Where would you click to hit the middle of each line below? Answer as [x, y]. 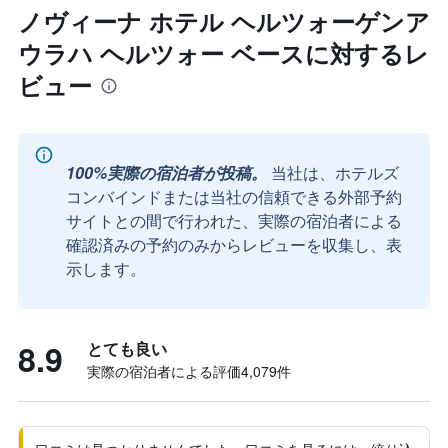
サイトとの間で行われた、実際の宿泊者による [234, 220]
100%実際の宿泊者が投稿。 [166, 172]
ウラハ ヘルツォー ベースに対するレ [223, 53]
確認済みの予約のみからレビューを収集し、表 [234, 244]
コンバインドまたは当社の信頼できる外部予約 [234, 196]
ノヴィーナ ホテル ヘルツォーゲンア [224, 21]
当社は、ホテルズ [335, 172]
